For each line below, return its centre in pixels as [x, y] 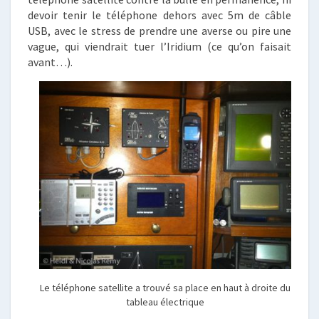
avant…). [50, 62]
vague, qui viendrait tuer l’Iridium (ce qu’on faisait [159, 46]
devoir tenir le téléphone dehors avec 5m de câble [159, 15]
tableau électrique [165, 302]
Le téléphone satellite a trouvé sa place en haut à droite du [165, 288]
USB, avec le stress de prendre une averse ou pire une [159, 31]
